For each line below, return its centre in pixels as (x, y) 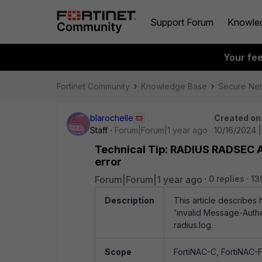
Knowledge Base (174, 86)
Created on (237, 118)
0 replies (227, 179)
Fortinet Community (93, 86)
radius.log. (193, 225)
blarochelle (112, 118)
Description (130, 200)
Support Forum (182, 22)
